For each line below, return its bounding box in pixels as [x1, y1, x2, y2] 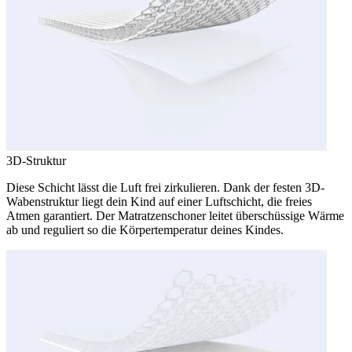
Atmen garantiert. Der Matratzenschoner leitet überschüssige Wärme [6, 209, 344, 223]
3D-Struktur [6, 154, 66, 168]
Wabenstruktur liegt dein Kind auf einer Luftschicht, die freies [6, 195, 312, 209]
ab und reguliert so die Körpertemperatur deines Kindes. [6, 223, 284, 237]
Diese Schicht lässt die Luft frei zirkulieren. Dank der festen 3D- [6, 181, 324, 195]
